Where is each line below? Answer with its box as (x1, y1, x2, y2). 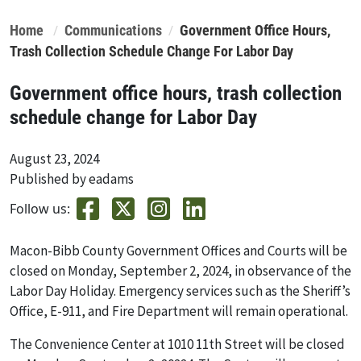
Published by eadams (10, 169, 134, 188)
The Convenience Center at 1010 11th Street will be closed (10, 334, 345, 353)
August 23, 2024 (10, 149, 99, 168)
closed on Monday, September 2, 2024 (10, 261, 228, 280)
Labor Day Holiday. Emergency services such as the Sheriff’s (10, 281, 351, 300)
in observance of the (232, 261, 351, 280)
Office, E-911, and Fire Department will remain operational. (10, 301, 348, 320)
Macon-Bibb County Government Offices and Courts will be (10, 241, 347, 259)
